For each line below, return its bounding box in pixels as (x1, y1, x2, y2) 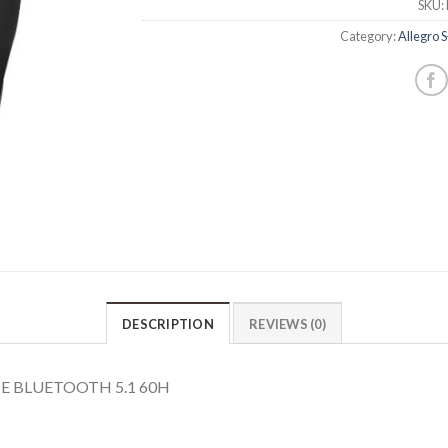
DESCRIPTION (122, 315, 214, 332)
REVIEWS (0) (249, 315, 326, 332)
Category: (340, 27, 399, 44)
